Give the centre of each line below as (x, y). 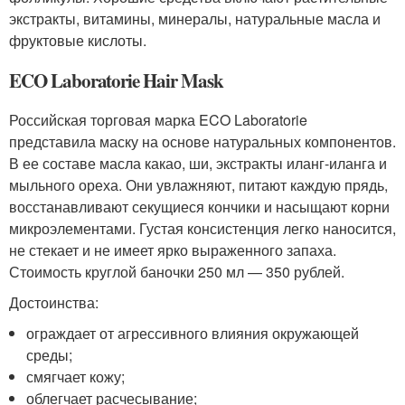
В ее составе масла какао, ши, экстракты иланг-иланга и (198, 163)
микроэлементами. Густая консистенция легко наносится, (202, 228)
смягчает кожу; (76, 376)
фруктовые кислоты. (78, 40)
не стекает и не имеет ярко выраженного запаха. (173, 250)
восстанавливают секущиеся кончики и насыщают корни (199, 206)
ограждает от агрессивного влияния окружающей (193, 333)
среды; (50, 354)
